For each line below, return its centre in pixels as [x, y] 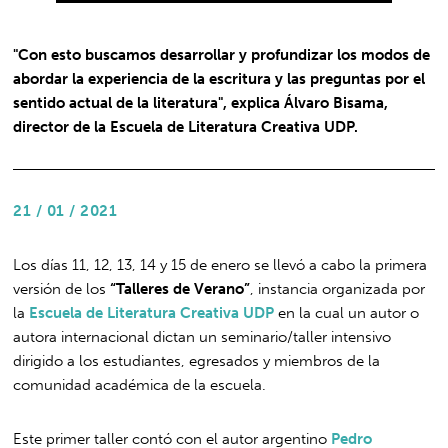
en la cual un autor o [347, 312]
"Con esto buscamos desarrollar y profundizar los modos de [222, 54]
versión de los [62, 288]
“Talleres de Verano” [180, 288]
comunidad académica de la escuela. [140, 384]
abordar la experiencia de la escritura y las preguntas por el [219, 78]
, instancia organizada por [338, 288]
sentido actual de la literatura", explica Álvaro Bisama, [201, 102]
